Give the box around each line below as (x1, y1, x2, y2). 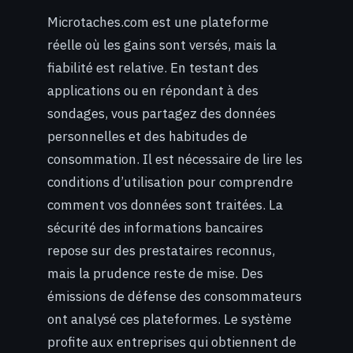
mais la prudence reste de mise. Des (47, 264, 263, 282)
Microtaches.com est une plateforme (47, 13, 269, 31)
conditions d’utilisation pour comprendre (47, 173, 293, 191)
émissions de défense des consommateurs (47, 287, 302, 305)
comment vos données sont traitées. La (47, 195, 283, 214)
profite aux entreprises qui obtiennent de (47, 333, 296, 351)
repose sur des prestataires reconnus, (47, 241, 275, 259)
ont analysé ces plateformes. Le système (47, 310, 292, 328)
